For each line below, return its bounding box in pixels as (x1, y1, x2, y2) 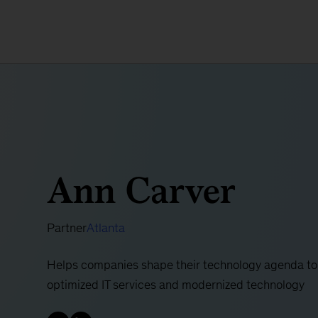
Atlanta (86, 220, 125, 235)
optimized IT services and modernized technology (46, 277, 305, 292)
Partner (46, 220, 87, 235)
